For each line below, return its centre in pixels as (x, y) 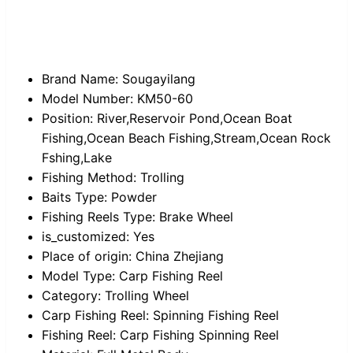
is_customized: (85, 237)
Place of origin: (87, 256)
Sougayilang (159, 79)
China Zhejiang (180, 256)
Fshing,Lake (77, 158)
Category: (71, 296)
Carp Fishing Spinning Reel (199, 335)
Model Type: (78, 276)
